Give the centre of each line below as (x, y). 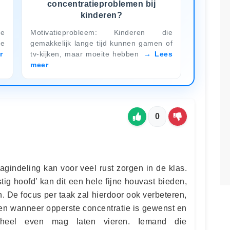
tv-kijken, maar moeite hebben (86, 54)
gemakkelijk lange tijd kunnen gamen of (101, 43)
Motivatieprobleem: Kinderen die (101, 32)
